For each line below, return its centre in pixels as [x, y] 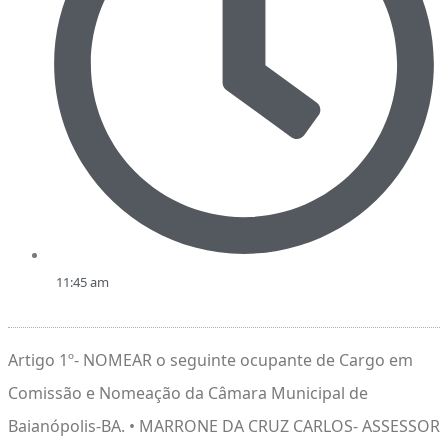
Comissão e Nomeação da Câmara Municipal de [188, 393]
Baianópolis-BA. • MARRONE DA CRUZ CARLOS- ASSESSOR [224, 426]
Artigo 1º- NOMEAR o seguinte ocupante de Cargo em [210, 360]
